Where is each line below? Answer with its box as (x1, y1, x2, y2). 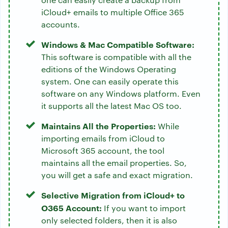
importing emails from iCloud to (41, 133, 165, 144)
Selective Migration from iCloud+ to (41, 189, 185, 201)
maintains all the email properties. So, (41, 157, 187, 168)
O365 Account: (41, 202, 102, 213)
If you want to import (102, 203, 186, 213)
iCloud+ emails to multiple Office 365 (41, 7, 184, 17)
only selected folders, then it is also (41, 215, 177, 225)
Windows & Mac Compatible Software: (41, 39, 194, 50)
